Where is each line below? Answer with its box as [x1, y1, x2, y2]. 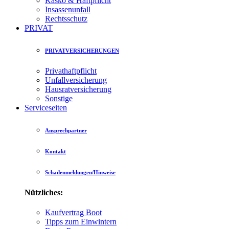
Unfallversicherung [45, 75, 107, 84]
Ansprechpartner [45, 127, 87, 133]
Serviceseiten [25, 103, 67, 112]
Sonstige [45, 94, 73, 103]
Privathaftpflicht [45, 66, 97, 75]
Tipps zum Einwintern [45, 217, 117, 226]
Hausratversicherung [45, 84, 111, 94]
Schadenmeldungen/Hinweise [45, 169, 116, 175]
